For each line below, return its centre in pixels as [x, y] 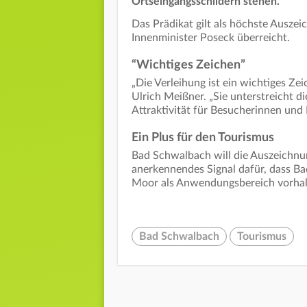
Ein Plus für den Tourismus [203, 138]
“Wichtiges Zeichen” [188, 65]
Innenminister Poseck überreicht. [211, 38]
